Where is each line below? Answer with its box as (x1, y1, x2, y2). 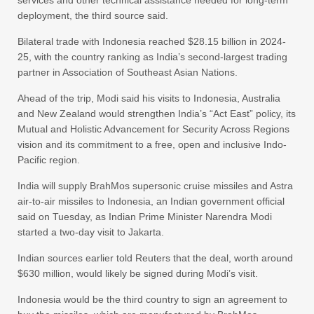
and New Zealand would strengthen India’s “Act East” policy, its (18, 108, 296, 120)
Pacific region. (18, 154, 80, 166)
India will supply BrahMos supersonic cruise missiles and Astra (18, 180, 293, 192)
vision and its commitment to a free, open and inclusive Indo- (18, 139, 287, 151)
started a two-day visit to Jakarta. (18, 226, 164, 238)
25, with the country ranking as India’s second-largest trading (18, 51, 287, 63)
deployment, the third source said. (18, 10, 168, 22)
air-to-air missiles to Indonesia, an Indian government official (18, 196, 285, 207)
